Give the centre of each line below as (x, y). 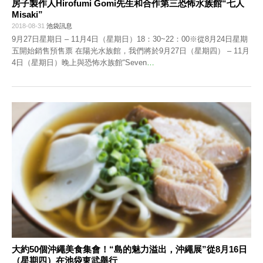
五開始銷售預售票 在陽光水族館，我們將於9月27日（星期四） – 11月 (131, 51)
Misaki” (27, 15)
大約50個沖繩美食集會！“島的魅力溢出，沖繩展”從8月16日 (129, 249)
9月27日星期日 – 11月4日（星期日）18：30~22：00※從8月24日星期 (130, 39)
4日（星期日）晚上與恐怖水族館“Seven (79, 63)
